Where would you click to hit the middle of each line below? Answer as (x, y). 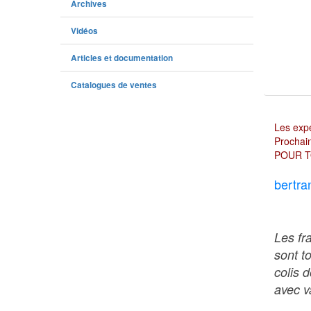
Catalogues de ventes (114, 85)
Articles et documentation (122, 58)
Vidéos (84, 31)
